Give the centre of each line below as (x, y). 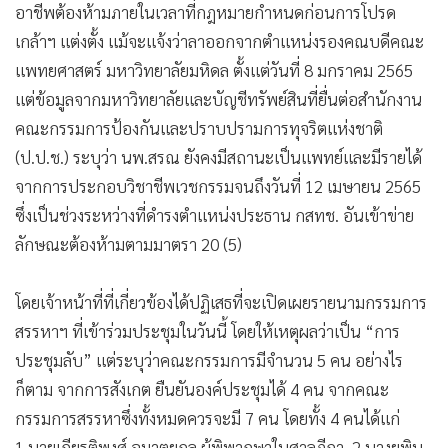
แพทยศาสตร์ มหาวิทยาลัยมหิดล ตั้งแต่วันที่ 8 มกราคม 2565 (214, 70)
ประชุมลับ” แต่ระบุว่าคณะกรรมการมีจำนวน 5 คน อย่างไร (209, 360)
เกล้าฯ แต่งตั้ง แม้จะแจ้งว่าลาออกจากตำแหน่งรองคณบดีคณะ (219, 41)
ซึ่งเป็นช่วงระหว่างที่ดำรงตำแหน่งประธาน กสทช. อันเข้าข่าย (214, 215)
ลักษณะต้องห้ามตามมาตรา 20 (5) (128, 244)
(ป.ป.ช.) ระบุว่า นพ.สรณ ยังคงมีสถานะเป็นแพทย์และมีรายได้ (218, 157)
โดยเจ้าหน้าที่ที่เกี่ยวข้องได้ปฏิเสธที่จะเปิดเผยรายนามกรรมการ (221, 302)
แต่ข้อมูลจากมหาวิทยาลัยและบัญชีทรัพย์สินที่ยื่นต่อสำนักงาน (218, 99)
